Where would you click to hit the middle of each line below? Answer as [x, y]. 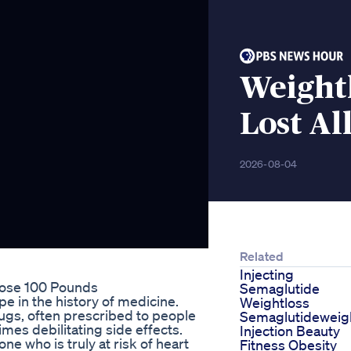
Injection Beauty [290, 331]
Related [262, 257]
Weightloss [275, 303]
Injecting [267, 275]
